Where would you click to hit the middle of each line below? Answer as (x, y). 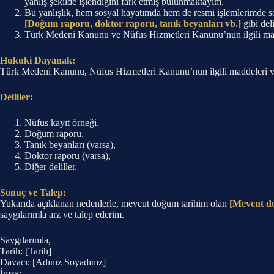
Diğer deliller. (51, 167)
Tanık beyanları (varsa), (70, 145)
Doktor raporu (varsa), (68, 156)
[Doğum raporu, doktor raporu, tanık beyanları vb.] (133, 24)
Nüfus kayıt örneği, (62, 123)
